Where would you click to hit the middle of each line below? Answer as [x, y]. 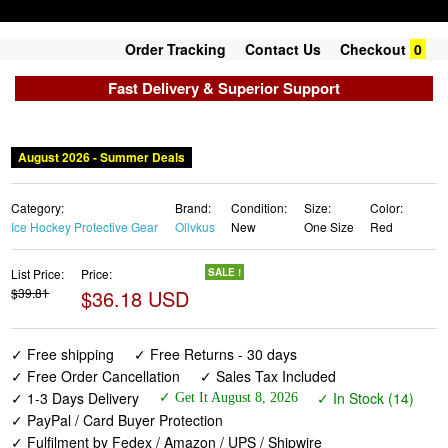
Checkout [373, 49]
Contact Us [283, 49]
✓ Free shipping [63, 354]
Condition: [259, 207]
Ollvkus [194, 226]
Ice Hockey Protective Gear [85, 226]
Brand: [192, 207]
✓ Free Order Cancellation [96, 376]
